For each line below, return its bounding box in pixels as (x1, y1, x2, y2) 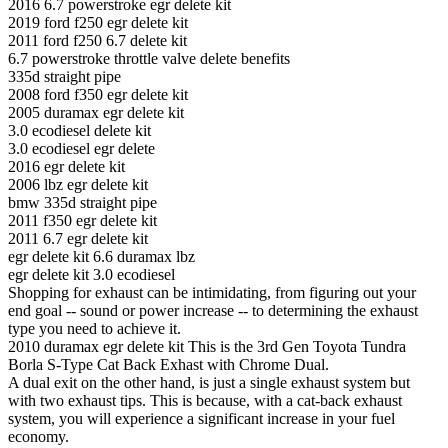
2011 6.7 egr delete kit (8, 230, 148, 248)
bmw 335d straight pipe (8, 194, 157, 212)
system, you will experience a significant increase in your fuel (8, 410, 395, 428)
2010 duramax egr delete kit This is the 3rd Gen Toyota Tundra (8, 338, 406, 356)
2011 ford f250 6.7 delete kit (8, 32, 187, 50)
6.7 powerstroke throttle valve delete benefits (8, 50, 290, 68)
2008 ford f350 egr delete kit (8, 86, 188, 104)
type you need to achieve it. (8, 320, 181, 338)
